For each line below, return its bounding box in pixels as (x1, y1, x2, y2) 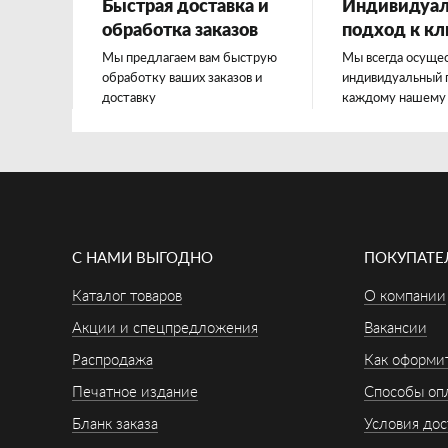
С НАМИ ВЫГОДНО (72, 251, 213, 266)
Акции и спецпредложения (72, 321, 258, 336)
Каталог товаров (72, 289, 182, 304)
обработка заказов (102, 22, 258, 40)
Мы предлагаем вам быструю (102, 52, 277, 65)
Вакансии (364, 321, 427, 336)
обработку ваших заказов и (102, 72, 262, 85)
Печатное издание (72, 385, 198, 400)
